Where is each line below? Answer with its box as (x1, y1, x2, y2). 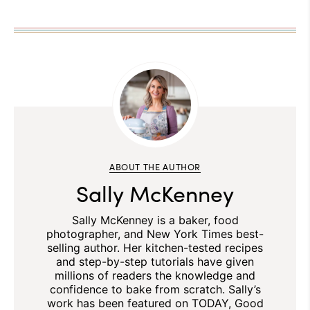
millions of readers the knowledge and (55, 268, 255, 282)
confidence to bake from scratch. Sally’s (49, 282, 261, 296)
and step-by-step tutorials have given (56, 254, 254, 268)
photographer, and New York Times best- (46, 226, 264, 241)
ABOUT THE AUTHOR (109, 159, 201, 172)
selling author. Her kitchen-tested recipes (47, 240, 263, 255)
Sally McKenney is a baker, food (71, 212, 239, 227)
